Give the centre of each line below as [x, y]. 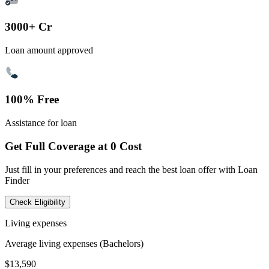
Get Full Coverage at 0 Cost [73, 146]
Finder [17, 180]
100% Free [32, 100]
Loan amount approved [49, 50]
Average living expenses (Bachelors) [74, 243]
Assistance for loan [41, 123]
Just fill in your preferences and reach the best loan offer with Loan [131, 169]
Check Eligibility [38, 202]
